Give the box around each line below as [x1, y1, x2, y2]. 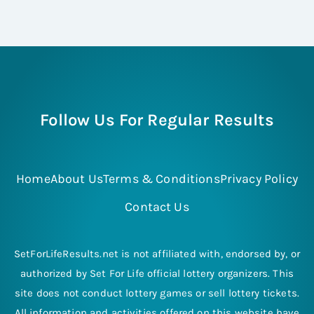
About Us [50, 170, 103, 186]
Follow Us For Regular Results [40, 109, 274, 130]
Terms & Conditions [103, 170, 220, 186]
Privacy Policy [219, 170, 298, 186]
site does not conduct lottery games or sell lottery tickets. [15, 286, 299, 299]
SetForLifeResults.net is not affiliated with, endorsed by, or [13, 247, 301, 260]
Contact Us [125, 198, 189, 214]
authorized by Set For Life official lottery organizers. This [20, 266, 294, 280]
